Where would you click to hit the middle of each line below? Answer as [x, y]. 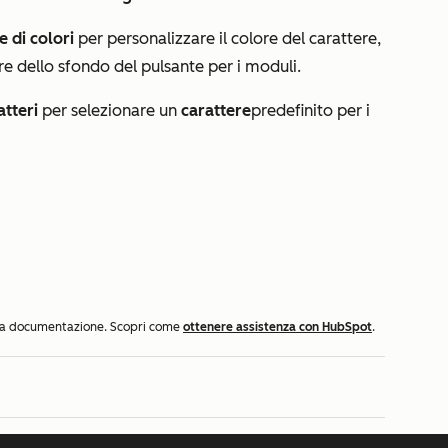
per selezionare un [111, 110]
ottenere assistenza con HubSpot [277, 327]
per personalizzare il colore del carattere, [227, 38]
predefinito [294, 110]
